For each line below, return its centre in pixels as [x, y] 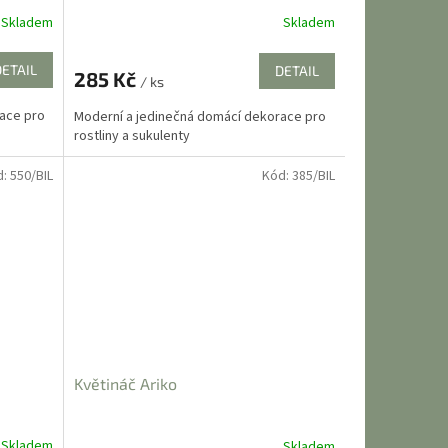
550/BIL [31, 175]
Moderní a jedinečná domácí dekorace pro [199, 116]
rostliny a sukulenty [131, 135]
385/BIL [313, 175]
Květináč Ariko [125, 384]
